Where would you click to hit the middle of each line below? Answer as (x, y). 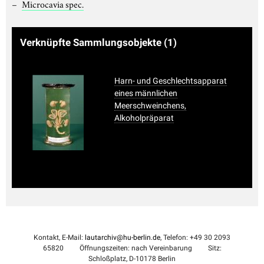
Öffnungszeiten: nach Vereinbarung (135, 248)
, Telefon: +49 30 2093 (195, 237)
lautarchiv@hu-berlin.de (123, 237)
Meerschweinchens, (150, 105)
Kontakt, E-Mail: (59, 237)
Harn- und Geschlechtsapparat (171, 80)
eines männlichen (146, 93)
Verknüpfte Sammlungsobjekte (92, 42)
